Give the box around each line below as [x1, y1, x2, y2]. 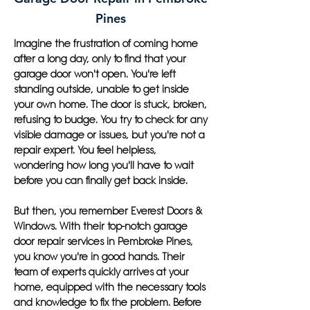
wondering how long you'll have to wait [14, 159, 194, 172]
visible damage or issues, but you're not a [14, 129, 205, 141]
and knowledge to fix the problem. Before [14, 296, 201, 309]
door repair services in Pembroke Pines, [14, 235, 193, 248]
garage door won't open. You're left [14, 68, 176, 80]
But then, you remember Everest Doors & [14, 205, 202, 217]
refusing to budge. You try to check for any [14, 113, 208, 126]
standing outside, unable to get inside [14, 83, 189, 95]
